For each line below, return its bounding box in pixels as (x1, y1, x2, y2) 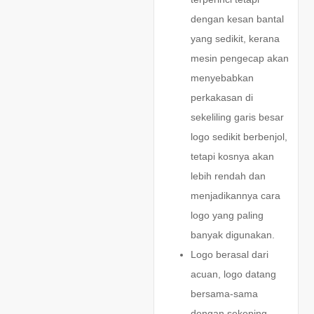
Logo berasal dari (190, 248, 268, 260)
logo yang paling (190, 209, 264, 221)
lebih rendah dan (190, 170, 266, 182)
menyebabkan (190, 71, 254, 83)
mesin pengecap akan (190, 52, 289, 64)
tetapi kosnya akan (190, 150, 274, 162)
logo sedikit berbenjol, (190, 130, 287, 142)
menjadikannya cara (190, 189, 280, 201)
